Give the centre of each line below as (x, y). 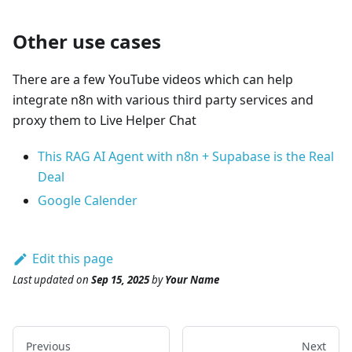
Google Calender (88, 201)
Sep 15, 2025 (120, 279)
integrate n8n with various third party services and (163, 100)
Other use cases (87, 42)
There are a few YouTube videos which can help (153, 80)
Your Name (192, 279)
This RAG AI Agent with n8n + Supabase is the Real (186, 157)
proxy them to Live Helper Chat (104, 121)
